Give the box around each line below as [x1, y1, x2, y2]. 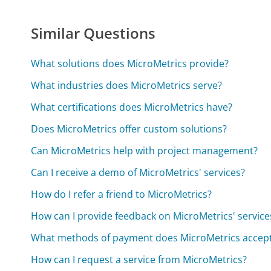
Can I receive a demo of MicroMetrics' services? [31, 166, 246, 180]
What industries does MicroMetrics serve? [31, 79, 223, 93]
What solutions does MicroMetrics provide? [31, 57, 229, 71]
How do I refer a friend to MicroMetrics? [31, 188, 212, 201]
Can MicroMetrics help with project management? [31, 144, 258, 158]
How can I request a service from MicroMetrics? [31, 253, 247, 267]
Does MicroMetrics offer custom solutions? [31, 122, 227, 136]
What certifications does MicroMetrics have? [31, 100, 233, 114]
